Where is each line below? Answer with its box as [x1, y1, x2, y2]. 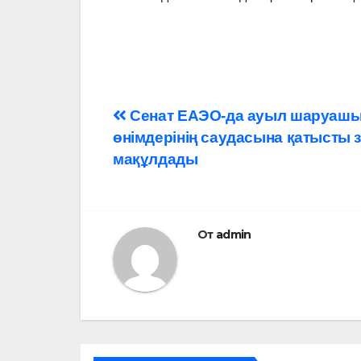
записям [112, 172, 220, 204]
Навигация [112, 106, 251, 138]
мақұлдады [113, 151, 198, 168]
